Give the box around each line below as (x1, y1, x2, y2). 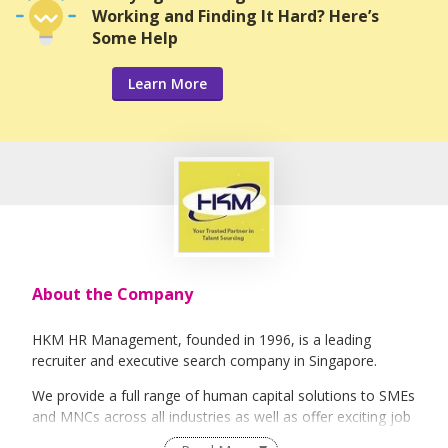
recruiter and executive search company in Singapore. (32, 351, 377, 371)
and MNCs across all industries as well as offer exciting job (32, 407, 411, 427)
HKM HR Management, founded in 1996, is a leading (32, 330, 371, 350)
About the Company (32, 283, 193, 306)
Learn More (128, 74, 207, 94)
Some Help (92, 27, 178, 50)
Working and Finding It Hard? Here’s (92, 5, 379, 28)
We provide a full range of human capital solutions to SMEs (32, 386, 415, 406)
